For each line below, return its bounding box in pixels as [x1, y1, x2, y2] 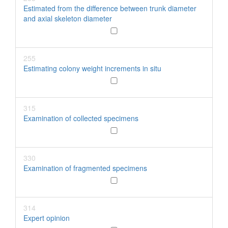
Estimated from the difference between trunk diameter [23, 3, 196, 13]
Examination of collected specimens [23, 113, 138, 123]
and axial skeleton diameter [23, 13, 112, 23]
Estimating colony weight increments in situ [23, 63, 161, 73]
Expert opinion [23, 213, 70, 223]
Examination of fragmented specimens [23, 163, 147, 173]
